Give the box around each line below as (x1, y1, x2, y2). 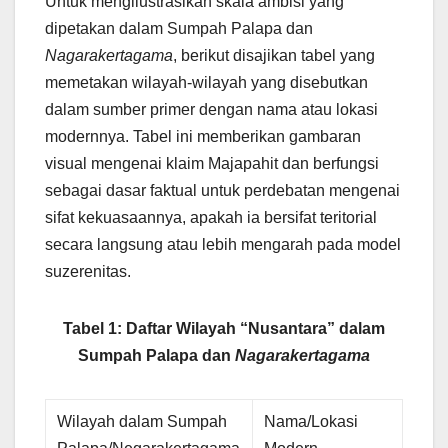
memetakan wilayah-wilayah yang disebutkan (45, 74, 368, 92)
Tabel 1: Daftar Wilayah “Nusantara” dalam (63, 320, 385, 338)
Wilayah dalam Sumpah (57, 413, 228, 431)
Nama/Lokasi (264, 413, 359, 431)
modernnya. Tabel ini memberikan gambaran (45, 128, 361, 146)
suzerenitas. (45, 263, 131, 281)
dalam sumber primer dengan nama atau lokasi (45, 101, 378, 119)
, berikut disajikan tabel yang (173, 47, 375, 65)
